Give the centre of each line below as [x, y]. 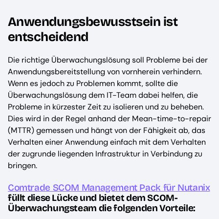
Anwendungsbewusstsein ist [93, 22]
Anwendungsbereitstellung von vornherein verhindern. [105, 72]
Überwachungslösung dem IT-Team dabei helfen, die [103, 95]
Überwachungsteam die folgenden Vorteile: [102, 208]
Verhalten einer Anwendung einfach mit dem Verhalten [107, 142]
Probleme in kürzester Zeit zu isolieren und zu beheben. [106, 107]
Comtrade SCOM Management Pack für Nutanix [109, 187]
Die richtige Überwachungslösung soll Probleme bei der [108, 60]
